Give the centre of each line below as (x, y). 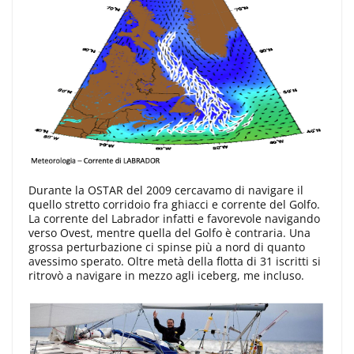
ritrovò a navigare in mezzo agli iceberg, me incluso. (166, 275)
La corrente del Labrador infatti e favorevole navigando (174, 218)
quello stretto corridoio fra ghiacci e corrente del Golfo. (174, 204)
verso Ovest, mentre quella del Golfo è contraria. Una (169, 232)
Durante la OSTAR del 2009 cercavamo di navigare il (166, 190)
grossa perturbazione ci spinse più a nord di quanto (167, 247)
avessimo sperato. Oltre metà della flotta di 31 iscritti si (175, 261)
